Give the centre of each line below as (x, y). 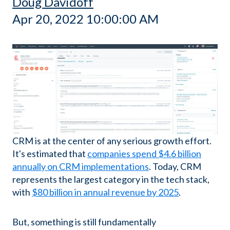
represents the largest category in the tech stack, (111, 179)
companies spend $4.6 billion (144, 153)
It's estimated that (50, 153)
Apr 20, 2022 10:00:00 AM (85, 18)
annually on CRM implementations (81, 166)
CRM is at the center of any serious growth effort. (112, 140)
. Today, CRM (175, 166)
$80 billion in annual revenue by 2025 (105, 192)
